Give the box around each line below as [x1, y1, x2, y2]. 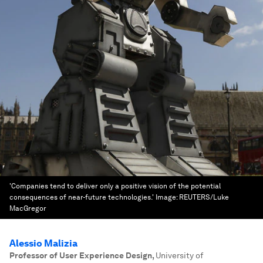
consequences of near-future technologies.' [9, 193, 154, 201]
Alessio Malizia [9, 238, 77, 249]
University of [156, 251, 203, 260]
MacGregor [9, 204, 46, 213]
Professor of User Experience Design [9, 251, 152, 260]
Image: [156, 193, 179, 201]
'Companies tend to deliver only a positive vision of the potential [9, 182, 221, 190]
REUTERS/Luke [179, 193, 229, 201]
